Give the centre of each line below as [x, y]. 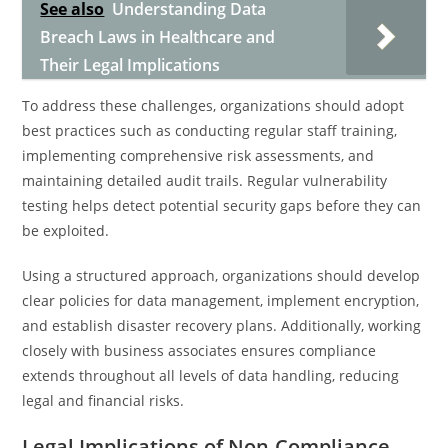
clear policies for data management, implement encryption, [221, 300]
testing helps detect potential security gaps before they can [222, 205]
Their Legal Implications [130, 65]
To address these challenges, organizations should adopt [213, 105]
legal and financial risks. [103, 400]
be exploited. [66, 230]
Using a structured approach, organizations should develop [221, 275]
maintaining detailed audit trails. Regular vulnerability [205, 180]
